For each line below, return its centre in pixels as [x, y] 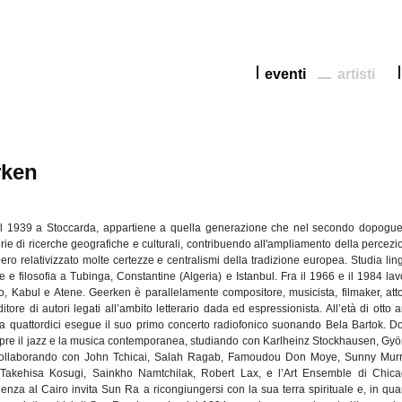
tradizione [276, 260]
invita [85, 389]
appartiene [129, 228]
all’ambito [128, 309]
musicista [312, 293]
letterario [178, 309]
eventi [285, 74]
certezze [133, 260]
